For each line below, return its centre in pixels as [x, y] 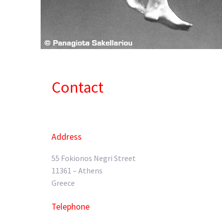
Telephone [71, 207]
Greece [63, 183]
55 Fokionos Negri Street [94, 158]
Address [67, 137]
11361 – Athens [77, 170]
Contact [78, 87]
